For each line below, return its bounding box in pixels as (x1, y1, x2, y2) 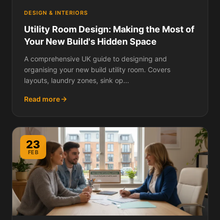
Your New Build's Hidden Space (24, 36, 157, 47)
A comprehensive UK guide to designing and (24, 55, 167, 63)
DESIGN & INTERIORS (24, 9, 88, 17)
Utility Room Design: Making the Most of (24, 24, 194, 35)
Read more (24, 95, 60, 104)
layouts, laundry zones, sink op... (24, 76, 129, 85)
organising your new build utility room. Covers (24, 65, 170, 74)
